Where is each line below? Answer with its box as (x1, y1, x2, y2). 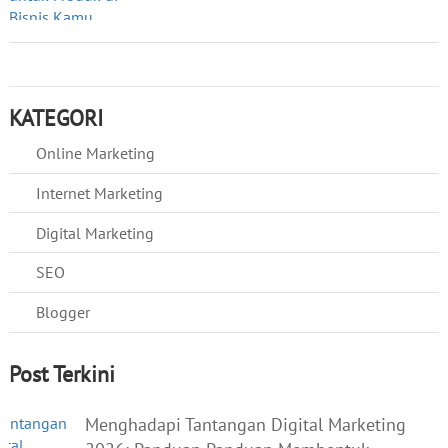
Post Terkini (8, 359, 115, 389)
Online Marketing (35, 143, 155, 164)
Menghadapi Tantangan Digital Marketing (84, 412, 406, 436)
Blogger (35, 302, 90, 323)
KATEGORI (8, 102, 103, 132)
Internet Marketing (35, 182, 163, 203)
